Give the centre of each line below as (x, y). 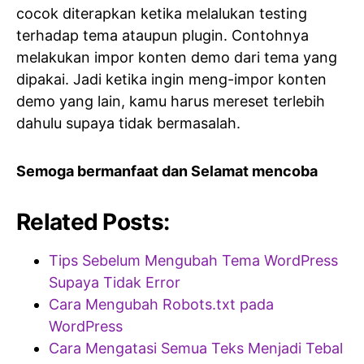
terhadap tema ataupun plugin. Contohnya (162, 36)
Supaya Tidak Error (115, 283)
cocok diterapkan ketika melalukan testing (162, 14)
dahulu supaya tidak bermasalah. (128, 123)
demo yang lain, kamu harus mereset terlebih (171, 102)
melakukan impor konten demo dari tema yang (177, 58)
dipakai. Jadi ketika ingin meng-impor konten (171, 80)
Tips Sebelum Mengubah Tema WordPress (193, 261)
